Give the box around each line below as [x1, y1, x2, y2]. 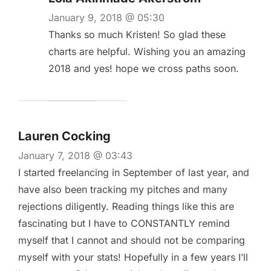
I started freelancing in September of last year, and [18, 166, 249, 179]
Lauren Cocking [18, 129, 111, 144]
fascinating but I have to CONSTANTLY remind [18, 217, 230, 230]
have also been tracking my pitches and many [18, 183, 227, 196]
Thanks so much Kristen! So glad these [48, 28, 226, 41]
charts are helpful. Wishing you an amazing [48, 45, 246, 58]
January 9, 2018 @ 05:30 [48, 11, 165, 24]
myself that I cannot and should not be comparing [18, 234, 245, 247]
